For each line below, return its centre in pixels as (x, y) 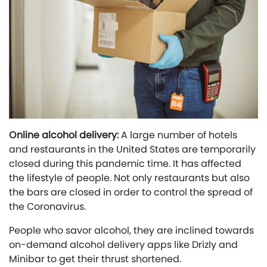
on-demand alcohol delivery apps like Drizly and (123, 244)
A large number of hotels (178, 135)
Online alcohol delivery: (64, 135)
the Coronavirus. (47, 206)
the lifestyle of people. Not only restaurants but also (129, 178)
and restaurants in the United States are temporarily (132, 149)
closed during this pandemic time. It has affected (125, 163)
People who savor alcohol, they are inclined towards (131, 230)
